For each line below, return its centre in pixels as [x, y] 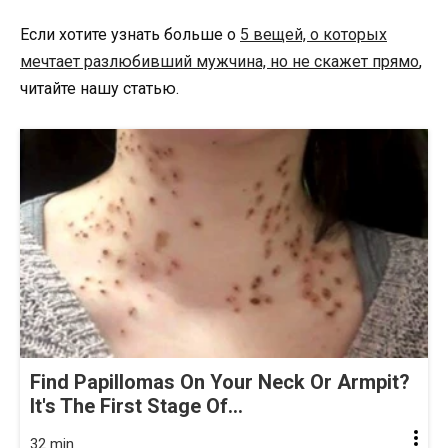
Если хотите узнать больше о [130, 34]
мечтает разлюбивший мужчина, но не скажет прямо [219, 61]
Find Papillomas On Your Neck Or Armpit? [220, 382]
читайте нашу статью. [99, 88]
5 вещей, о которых [313, 34]
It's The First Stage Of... [136, 406]
